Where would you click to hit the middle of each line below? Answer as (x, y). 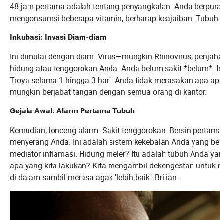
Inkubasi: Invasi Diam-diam (58, 37)
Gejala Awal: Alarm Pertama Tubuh (72, 111)
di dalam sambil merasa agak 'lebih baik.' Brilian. (94, 178)
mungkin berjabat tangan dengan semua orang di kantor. (108, 92)
